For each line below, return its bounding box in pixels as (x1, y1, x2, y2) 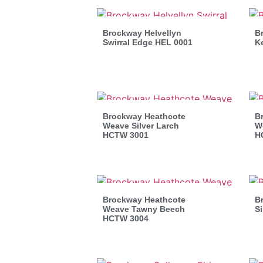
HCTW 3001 (103, 130, 149, 140)
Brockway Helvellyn (103, 28, 181, 38)
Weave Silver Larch (103, 120, 179, 130)
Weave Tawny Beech (103, 204, 185, 214)
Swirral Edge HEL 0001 (103, 37, 193, 47)
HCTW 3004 (103, 213, 149, 223)
